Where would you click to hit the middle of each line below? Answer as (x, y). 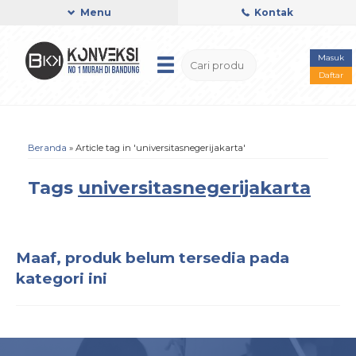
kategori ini (62, 279)
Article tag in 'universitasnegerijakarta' (161, 148)
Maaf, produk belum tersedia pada (153, 258)
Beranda (47, 148)
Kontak (272, 12)
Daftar (331, 75)
